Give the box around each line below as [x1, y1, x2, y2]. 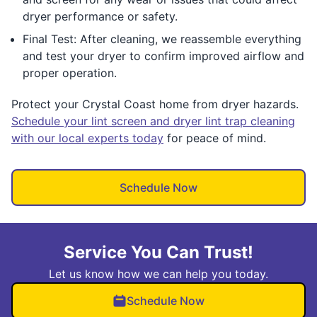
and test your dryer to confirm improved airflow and [23, 48, 304, 63]
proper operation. [23, 65, 117, 80]
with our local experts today [11, 130, 163, 145]
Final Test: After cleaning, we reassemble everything [23, 31, 301, 46]
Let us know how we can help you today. [49, 266, 268, 281]
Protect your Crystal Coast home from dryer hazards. [11, 96, 299, 111]
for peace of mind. [163, 130, 266, 145]
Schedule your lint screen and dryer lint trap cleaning [11, 113, 295, 128]
